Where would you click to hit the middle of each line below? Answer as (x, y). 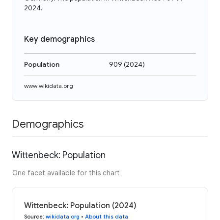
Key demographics (59, 39)
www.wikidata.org (49, 86)
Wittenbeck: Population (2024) (80, 206)
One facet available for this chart (66, 173)
